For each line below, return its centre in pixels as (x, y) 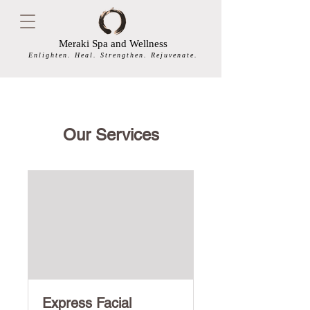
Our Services (111, 135)
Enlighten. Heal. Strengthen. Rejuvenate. (113, 55)
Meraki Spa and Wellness (113, 44)
